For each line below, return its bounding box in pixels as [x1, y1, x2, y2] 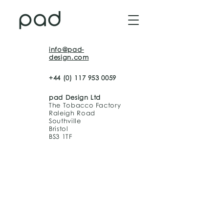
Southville [49, 117, 81, 125]
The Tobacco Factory [49, 101, 121, 109]
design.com [49, 53, 89, 61]
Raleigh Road [49, 109, 95, 117]
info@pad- [49, 45, 84, 53]
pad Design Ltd [49, 93, 101, 101]
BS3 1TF [49, 132, 72, 140]
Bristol [49, 125, 68, 132]
